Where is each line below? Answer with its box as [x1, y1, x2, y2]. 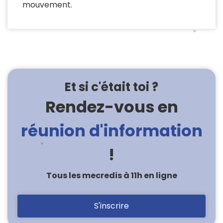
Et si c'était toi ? [65, 79, 158, 96]
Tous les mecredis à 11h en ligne [46, 170, 177, 182]
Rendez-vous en [45, 96, 178, 118]
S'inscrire [94, 200, 129, 212]
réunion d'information [20, 119, 203, 142]
